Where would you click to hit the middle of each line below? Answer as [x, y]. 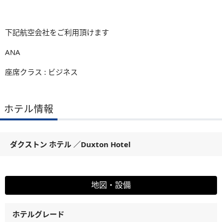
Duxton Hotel [110, 144]
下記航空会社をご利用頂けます [57, 32]
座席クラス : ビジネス [41, 72]
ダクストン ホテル [42, 144]
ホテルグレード [38, 214]
